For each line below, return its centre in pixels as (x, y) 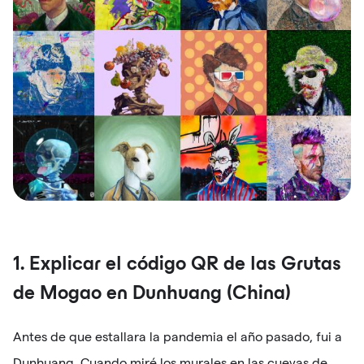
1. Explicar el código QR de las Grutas (177, 266)
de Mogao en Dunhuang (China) (152, 295)
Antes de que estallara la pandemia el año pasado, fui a (178, 337)
